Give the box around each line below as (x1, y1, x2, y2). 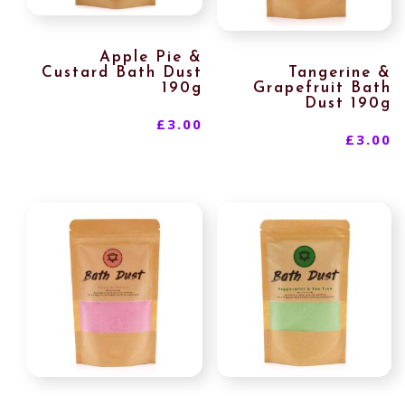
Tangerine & (288, 64, 392, 80)
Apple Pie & (99, 49, 202, 65)
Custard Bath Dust (41, 64, 202, 80)
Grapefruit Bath (253, 80, 392, 96)
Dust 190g (305, 95, 392, 111)
